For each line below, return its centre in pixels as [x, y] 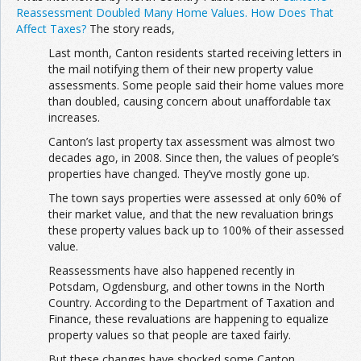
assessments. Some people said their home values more [196, 85]
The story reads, [131, 29]
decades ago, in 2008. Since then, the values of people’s [194, 158]
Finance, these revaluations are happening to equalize [189, 319]
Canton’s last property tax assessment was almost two [192, 141]
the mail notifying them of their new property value [181, 69]
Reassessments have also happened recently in [172, 270]
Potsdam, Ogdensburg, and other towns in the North [187, 286]
